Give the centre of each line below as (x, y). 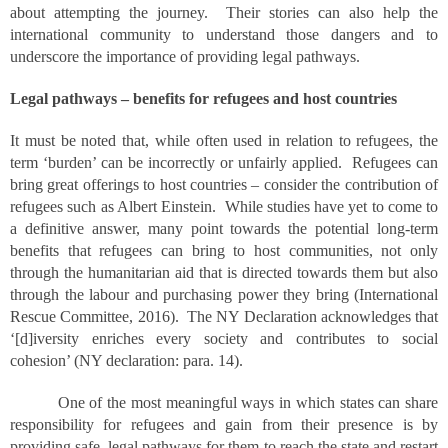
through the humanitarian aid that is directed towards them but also (224, 272)
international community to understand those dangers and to (224, 34)
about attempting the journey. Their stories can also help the (224, 12)
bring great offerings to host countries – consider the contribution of (224, 184)
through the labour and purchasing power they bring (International (224, 294)
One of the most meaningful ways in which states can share (224, 402)
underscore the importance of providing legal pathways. (185, 56)
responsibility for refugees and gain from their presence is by (224, 424)
